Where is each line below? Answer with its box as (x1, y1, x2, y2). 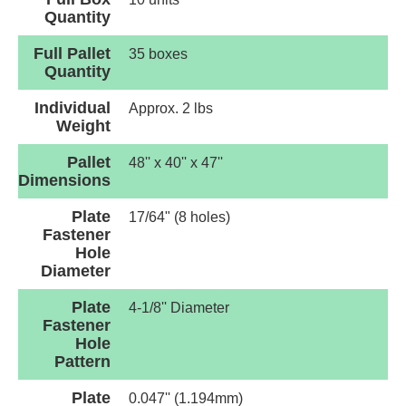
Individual (34, 99, 111, 118)
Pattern (54, 353, 111, 372)
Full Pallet (34, 44, 111, 63)
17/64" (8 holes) (129, 209, 230, 226)
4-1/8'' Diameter (129, 300, 229, 316)
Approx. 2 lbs (129, 101, 213, 117)
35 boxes (129, 46, 188, 63)
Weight (56, 117, 111, 136)
